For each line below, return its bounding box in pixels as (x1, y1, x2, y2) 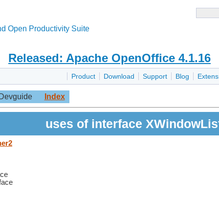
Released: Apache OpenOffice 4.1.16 (8, 51, 211, 65)
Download (104, 72, 134, 81)
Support (143, 72, 167, 81)
